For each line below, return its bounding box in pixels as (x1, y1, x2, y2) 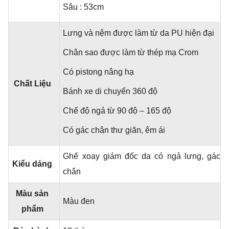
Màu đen (63, 196, 95, 205)
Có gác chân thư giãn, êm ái (63, 125, 166, 134)
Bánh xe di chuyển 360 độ (63, 86, 158, 96)
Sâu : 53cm (63, 2, 104, 11)
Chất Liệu (13, 79, 51, 88)
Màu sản (16, 189, 49, 198)
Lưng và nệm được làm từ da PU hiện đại (63, 28, 215, 37)
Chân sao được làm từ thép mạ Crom (63, 48, 199, 57)
